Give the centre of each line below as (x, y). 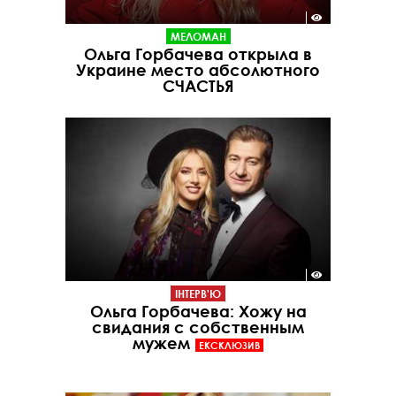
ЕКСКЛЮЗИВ (229, 346)
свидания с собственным (198, 327)
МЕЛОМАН (198, 36)
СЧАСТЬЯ (198, 85)
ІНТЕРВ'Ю (198, 294)
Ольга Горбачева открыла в (198, 53)
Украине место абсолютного (198, 69)
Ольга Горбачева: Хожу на (198, 312)
